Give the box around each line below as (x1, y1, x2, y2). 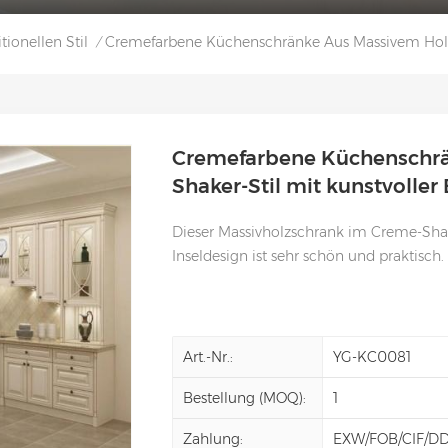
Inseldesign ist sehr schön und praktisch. (172, 246, 445, 265)
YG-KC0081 (333, 347, 412, 366)
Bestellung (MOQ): (183, 388, 307, 407)
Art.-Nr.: (183, 347, 234, 366)
